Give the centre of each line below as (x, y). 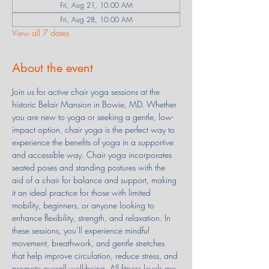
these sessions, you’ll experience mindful (82, 230)
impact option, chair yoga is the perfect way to (95, 129)
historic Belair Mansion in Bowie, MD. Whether (95, 104)
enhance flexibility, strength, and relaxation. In (92, 217)
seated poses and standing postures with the (90, 167)
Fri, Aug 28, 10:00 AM (96, 19)
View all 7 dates (41, 32)
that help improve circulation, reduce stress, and (96, 255)
